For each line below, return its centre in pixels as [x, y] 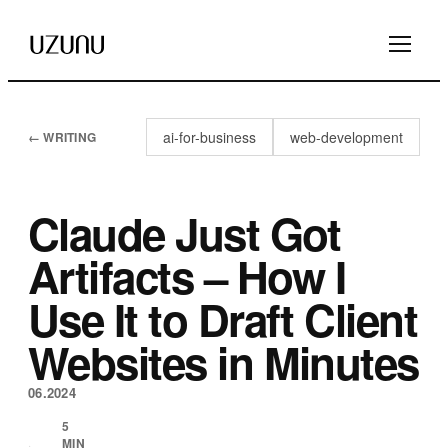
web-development [346, 137]
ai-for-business [209, 137]
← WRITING [62, 136]
